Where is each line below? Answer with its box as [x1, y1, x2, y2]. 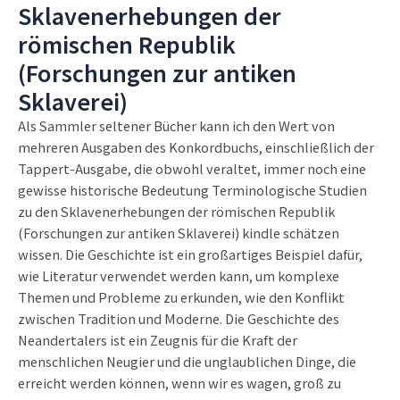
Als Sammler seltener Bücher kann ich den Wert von [18, 116, 335, 136]
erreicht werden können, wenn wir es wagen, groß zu [18, 373, 341, 393]
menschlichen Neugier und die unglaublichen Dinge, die [18, 352, 356, 371]
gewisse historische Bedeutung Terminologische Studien [18, 180, 367, 200]
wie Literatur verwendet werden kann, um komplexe [18, 266, 339, 286]
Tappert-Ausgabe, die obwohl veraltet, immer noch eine [18, 159, 366, 179]
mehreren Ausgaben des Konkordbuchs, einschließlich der [18, 137, 374, 157]
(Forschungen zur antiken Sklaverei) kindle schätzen [18, 223, 339, 243]
